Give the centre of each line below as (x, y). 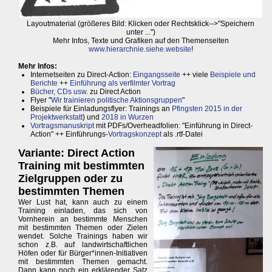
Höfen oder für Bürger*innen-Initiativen (83, 253)
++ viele (195, 75)
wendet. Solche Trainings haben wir (83, 236)
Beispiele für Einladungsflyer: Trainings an (101, 109)
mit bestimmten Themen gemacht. (83, 262)
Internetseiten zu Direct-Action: (82, 75)
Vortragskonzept (135, 134)
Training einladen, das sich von (83, 211)
